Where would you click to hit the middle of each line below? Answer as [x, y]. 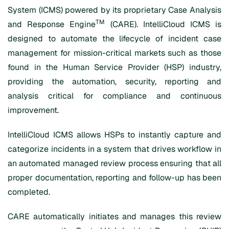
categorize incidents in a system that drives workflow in [114, 149]
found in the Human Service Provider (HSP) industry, [114, 67]
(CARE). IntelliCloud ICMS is [163, 24]
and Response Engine [52, 24]
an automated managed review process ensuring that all [114, 163]
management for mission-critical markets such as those [114, 53]
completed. [29, 192]
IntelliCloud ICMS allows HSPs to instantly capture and [114, 134]
